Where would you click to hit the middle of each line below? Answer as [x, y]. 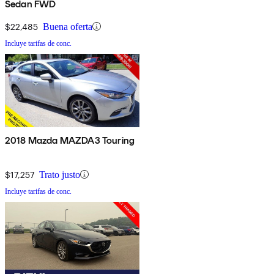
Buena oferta [68, 26]
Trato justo [60, 174]
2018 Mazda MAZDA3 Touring [70, 140]
